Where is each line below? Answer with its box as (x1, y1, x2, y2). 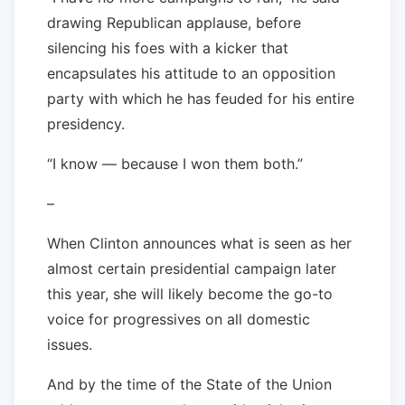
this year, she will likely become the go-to (47, 284, 333, 303)
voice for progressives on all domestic (47, 309, 310, 328)
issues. (47, 334, 92, 353)
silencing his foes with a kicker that (47, 38, 288, 57)
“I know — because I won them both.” (47, 154, 303, 173)
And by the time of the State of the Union (47, 374, 332, 393)
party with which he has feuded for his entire (47, 89, 354, 108)
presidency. (47, 114, 125, 133)
